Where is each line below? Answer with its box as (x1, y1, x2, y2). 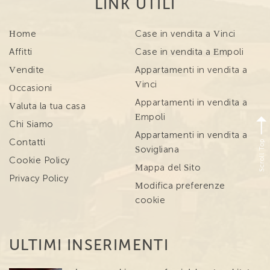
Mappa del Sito (135, 163, 201, 172)
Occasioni (9, 83, 52, 93)
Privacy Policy (9, 174, 69, 183)
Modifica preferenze (135, 181, 225, 190)
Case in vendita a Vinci (135, 29, 236, 39)
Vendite (9, 65, 45, 75)
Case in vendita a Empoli (135, 47, 244, 57)
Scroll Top (259, 137, 266, 172)
